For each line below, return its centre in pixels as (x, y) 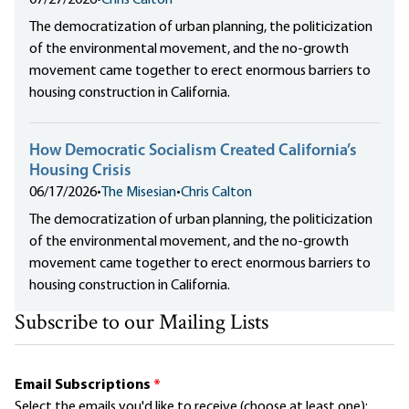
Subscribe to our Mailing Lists (142, 323)
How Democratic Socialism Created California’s (193, 151)
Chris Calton (216, 192)
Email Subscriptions (84, 385)
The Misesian (139, 192)
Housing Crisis (80, 171)
